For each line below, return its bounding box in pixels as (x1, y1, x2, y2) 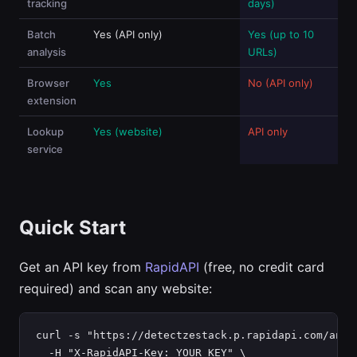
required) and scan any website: (19, 280, 212, 296)
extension (27, 94, 76, 107)
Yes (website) (93, 125, 163, 138)
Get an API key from (19, 259, 145, 275)
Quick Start (19, 216, 126, 239)
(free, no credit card (199, 259, 324, 275)
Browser (27, 76, 69, 89)
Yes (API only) (93, 28, 163, 41)
